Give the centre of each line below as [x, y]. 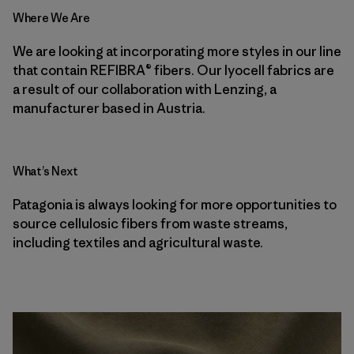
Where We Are [51, 18]
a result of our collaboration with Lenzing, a [145, 89]
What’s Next [45, 171]
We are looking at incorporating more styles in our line [177, 51]
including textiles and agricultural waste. [138, 243]
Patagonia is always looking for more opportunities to [175, 205]
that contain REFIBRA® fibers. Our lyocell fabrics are [173, 70]
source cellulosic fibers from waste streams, [150, 224]
